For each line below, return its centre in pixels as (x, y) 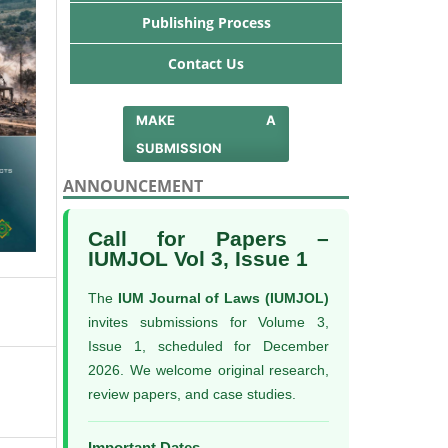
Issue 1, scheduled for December (208, 346)
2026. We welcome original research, (208, 370)
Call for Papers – (208, 238)
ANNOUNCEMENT (133, 185)
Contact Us (206, 63)
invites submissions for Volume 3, (208, 322)
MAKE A (206, 119)
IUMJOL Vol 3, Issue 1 (198, 258)
